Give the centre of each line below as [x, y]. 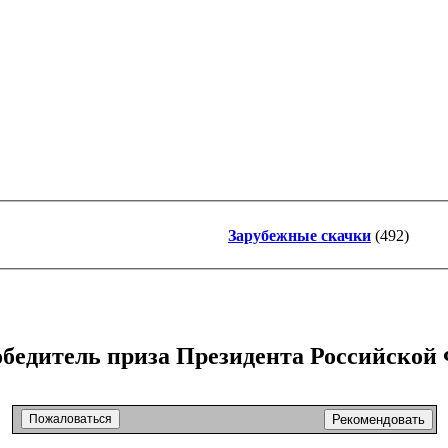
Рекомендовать [378, 419]
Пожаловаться [70, 418]
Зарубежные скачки [299, 236]
